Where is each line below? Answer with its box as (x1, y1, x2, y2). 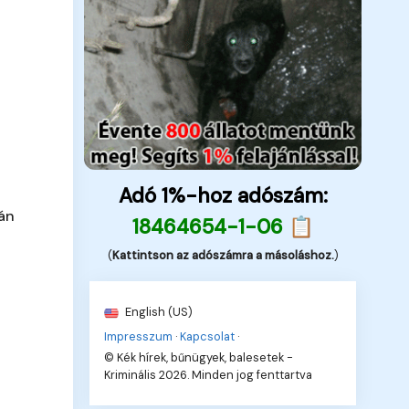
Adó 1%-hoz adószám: (118, 182, 328, 209)
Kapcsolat (180, 328, 236, 344)
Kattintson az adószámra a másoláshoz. (111, 246, 334, 263)
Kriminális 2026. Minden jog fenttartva (104, 366, 313, 383)
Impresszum (104, 328, 173, 344)
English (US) (122, 303, 194, 320)
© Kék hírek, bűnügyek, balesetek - (104, 349, 294, 365)
